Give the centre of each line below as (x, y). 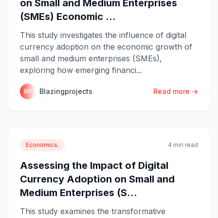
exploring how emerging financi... (81, 70)
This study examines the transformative (93, 211)
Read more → (176, 91)
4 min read (183, 145)
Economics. (42, 145)
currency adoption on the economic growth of (106, 46)
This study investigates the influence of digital (103, 35)
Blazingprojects (66, 91)
